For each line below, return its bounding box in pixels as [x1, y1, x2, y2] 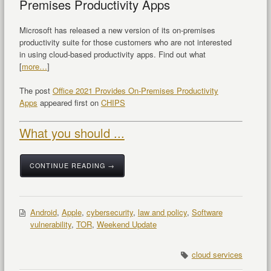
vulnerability [30, 218, 71, 230]
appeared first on [37, 97, 101, 109]
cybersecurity [86, 206, 133, 218]
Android [30, 206, 57, 218]
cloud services [191, 249, 243, 261]
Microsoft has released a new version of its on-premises [19, 24, 215, 36]
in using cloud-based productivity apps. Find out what [19, 48, 206, 60]
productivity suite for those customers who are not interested [19, 36, 232, 48]
